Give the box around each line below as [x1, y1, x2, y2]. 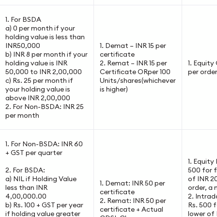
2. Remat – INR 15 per [99, 59, 167, 67]
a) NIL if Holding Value [5, 174, 77, 183]
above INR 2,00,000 [5, 93, 70, 102]
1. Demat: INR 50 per [99, 179, 165, 187]
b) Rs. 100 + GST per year [5, 201, 83, 209]
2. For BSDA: [5, 166, 45, 174]
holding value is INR [5, 59, 67, 67]
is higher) [99, 85, 128, 93]
